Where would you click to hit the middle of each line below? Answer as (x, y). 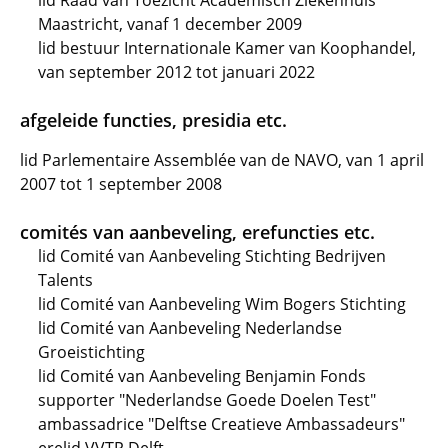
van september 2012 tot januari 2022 (176, 72)
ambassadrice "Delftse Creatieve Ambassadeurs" (221, 424)
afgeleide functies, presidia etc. (153, 120)
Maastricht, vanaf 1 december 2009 (170, 24)
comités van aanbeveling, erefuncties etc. (197, 232)
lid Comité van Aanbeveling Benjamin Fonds (202, 376)
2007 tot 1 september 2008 (121, 184)
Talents (65, 280)
